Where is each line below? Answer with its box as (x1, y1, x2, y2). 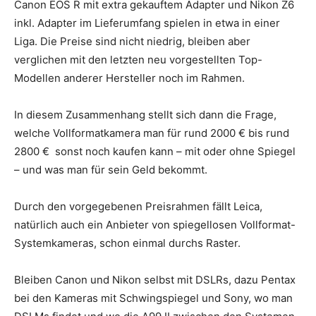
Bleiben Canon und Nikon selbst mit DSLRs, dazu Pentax (14, 272, 296, 286)
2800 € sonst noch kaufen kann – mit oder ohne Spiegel (14, 144, 296, 158)
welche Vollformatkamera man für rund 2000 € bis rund (14, 126, 289, 140)
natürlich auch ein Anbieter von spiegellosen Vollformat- (14, 217, 296, 231)
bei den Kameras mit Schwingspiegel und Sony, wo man (14, 291, 293, 305)
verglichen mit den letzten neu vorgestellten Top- (14, 52, 262, 66)
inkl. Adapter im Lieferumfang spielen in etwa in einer (14, 16, 280, 30)
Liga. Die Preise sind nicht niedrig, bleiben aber (14, 34, 250, 48)
